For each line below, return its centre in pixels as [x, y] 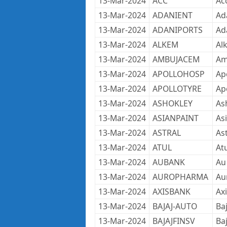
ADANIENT [172, 15]
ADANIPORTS [177, 30]
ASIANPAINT [175, 118]
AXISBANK [171, 192]
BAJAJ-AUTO [175, 206]
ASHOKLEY [172, 103]
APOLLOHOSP [178, 74]
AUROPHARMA [180, 177]
